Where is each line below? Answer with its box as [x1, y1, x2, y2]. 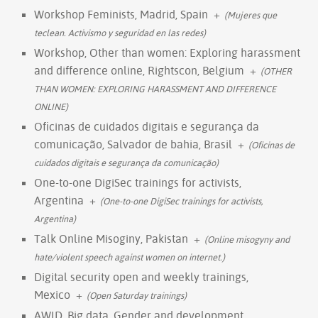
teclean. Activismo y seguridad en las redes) [34, 26, 206, 38]
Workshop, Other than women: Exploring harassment [34, 45, 300, 60]
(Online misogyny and [204, 233, 290, 245]
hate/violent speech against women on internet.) [34, 251, 225, 263]
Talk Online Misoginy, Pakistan [34, 231, 188, 246]
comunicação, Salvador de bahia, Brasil [34, 136, 232, 151]
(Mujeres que [224, 9, 277, 21]
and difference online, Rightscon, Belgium [34, 62, 244, 77]
